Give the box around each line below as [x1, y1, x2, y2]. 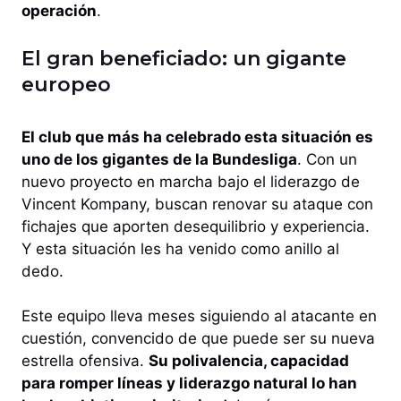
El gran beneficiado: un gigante [21, 46, 346, 71]
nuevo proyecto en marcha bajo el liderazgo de [21, 172, 360, 191]
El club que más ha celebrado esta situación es [21, 127, 373, 146]
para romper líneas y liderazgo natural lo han [21, 374, 357, 393]
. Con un [297, 149, 357, 168]
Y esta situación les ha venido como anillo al [21, 239, 339, 258]
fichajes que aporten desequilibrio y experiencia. [21, 217, 370, 235]
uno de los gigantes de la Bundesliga [21, 149, 297, 168]
